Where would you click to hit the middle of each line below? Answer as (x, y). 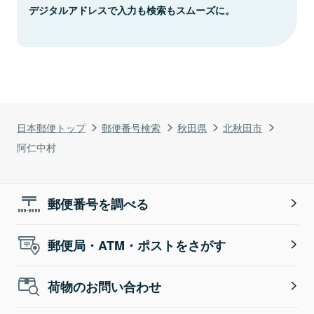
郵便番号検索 (131, 127)
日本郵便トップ (51, 127)
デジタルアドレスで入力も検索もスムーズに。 (132, 9)
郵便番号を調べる (98, 204)
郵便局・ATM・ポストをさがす (137, 245)
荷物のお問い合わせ (105, 286)
